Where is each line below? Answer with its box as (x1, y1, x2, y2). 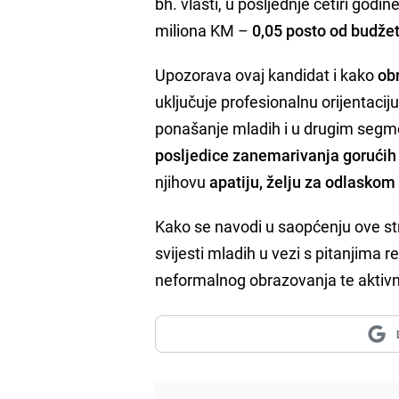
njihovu (155, 170, 210, 192)
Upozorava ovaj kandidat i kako (155, 63, 379, 85)
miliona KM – (155, 19, 253, 41)
